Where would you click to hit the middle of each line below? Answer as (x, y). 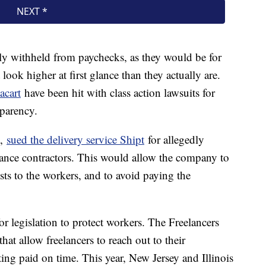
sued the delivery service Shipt (75, 139)
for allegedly (174, 139)
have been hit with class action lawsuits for (118, 92)
